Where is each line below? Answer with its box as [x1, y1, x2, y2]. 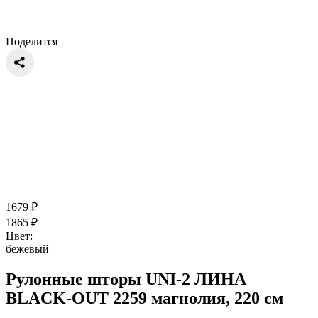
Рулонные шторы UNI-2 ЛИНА [6, 269, 246, 288]
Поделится [6, 35, 57, 48]
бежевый [6, 242, 49, 255]
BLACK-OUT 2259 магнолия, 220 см [6, 288, 283, 307]
